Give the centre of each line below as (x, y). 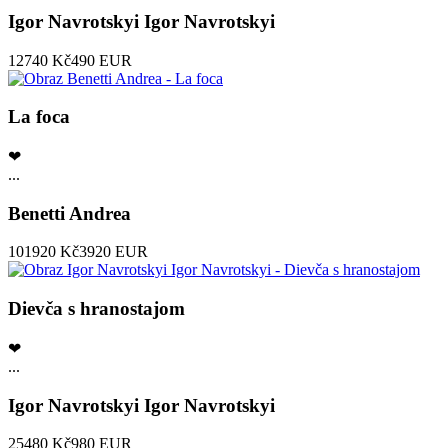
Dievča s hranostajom (96, 309)
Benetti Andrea (69, 213)
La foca (39, 117)
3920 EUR (113, 252)
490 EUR (101, 60)
